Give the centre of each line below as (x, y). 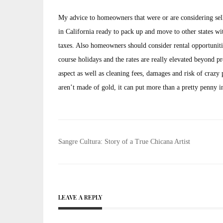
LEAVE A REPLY (80, 197)
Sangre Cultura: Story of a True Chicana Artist (124, 142)
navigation (94, 159)
